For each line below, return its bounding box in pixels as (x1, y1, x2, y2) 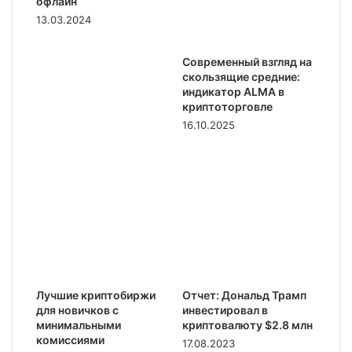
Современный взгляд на (182, 54, 312, 68)
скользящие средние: (182, 69, 300, 83)
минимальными (36, 317, 121, 332)
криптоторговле (182, 99, 273, 113)
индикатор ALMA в (182, 84, 284, 98)
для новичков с (36, 302, 119, 317)
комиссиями (36, 332, 104, 346)
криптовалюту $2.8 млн (182, 317, 313, 332)
